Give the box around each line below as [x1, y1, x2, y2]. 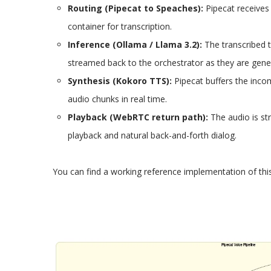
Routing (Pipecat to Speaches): [67, 2, 203, 15]
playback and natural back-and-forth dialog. [67, 129, 237, 142]
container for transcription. [67, 21, 172, 33]
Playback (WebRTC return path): [67, 111, 208, 123]
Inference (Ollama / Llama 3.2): [67, 39, 202, 51]
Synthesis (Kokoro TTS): [67, 75, 172, 87]
